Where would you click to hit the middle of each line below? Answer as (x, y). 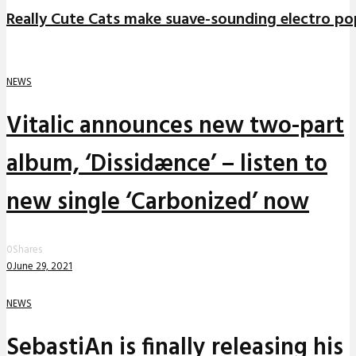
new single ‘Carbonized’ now (158, 203)
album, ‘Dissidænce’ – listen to (167, 165)
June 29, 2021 (43, 267)
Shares (27, 250)
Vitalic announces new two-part (175, 127)
